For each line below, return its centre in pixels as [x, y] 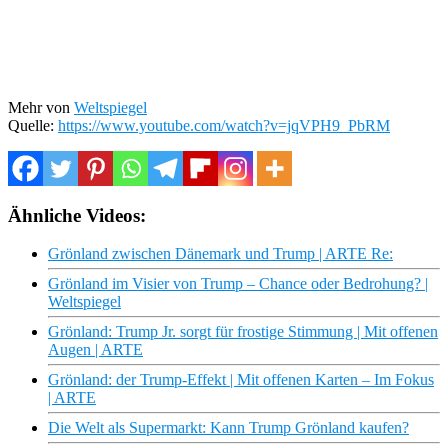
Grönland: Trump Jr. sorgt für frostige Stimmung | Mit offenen [243, 332]
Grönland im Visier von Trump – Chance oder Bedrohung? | [238, 284]
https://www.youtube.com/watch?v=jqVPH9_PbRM [224, 125]
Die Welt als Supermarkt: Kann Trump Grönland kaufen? [228, 428]
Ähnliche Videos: [77, 215]
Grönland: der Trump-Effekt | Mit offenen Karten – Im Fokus [241, 380]
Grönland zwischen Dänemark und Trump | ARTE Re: [220, 254]
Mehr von [41, 107]
